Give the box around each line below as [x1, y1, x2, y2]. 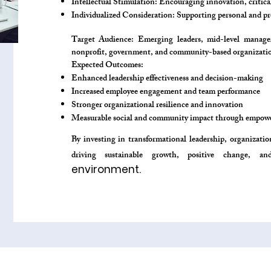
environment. [71, 162, 141, 177]
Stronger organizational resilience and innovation [71, 98, 243, 113]
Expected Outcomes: [71, 58, 143, 73]
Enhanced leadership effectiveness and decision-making [71, 71, 263, 87]
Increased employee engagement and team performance [71, 85, 260, 100]
